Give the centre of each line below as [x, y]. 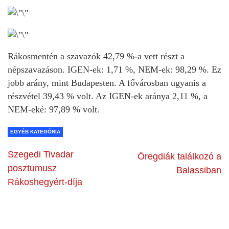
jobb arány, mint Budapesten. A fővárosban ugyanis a [107, 83]
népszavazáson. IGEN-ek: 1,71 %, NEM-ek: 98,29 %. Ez [114, 69]
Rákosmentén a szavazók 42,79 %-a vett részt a [96, 56]
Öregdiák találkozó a [179, 156]
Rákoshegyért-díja [45, 182]
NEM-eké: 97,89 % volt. [54, 109]
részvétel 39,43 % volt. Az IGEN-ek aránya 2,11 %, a [108, 96]
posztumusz [32, 168]
